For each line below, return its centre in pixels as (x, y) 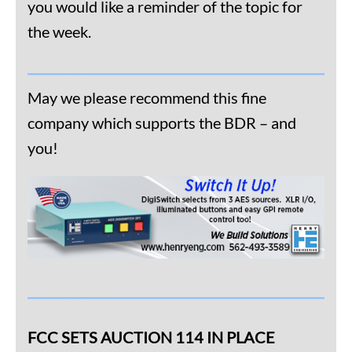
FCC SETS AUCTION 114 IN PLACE (151, 337)
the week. (59, 31)
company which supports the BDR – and (162, 122)
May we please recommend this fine (147, 97)
